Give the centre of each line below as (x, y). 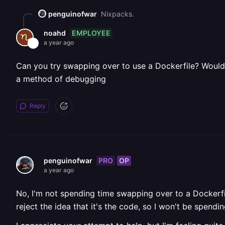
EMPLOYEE (91, 33)
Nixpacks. (118, 14)
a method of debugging (61, 79)
